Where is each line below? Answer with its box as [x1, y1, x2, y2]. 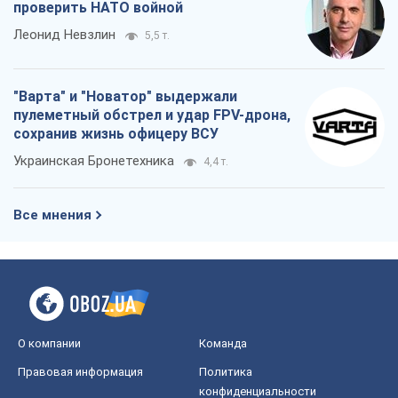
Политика [199, 365, 252, 379]
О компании [18, 337, 81, 351]
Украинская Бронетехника [13, 153, 174, 170]
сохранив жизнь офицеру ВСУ [13, 125, 219, 143]
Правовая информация [18, 365, 143, 379]
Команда [199, 337, 247, 351]
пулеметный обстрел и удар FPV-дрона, [13, 107, 291, 124]
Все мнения [13, 207, 92, 224]
